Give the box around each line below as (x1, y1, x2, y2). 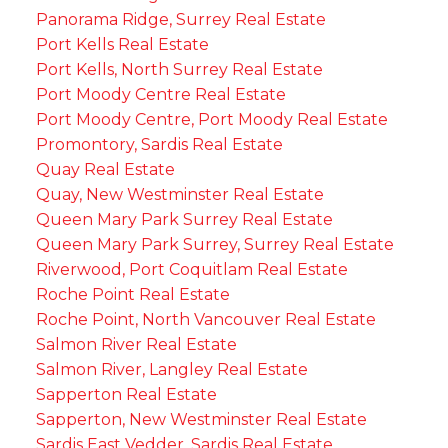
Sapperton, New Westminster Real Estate (35, 409, 367, 429)
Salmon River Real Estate (35, 334, 237, 354)
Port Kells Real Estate (35, 34, 209, 54)
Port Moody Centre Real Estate (35, 84, 286, 104)
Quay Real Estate (35, 159, 175, 179)
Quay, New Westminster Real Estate (35, 184, 324, 204)
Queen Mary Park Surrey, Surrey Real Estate (35, 234, 394, 254)
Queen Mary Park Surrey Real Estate (35, 209, 333, 229)
